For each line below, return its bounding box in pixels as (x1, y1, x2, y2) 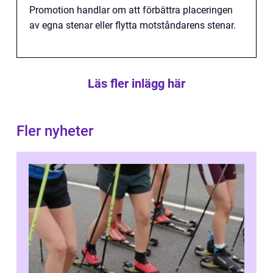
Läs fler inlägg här (88, 76, 185, 91)
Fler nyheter (16, 122, 93, 140)
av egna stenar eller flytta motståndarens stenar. (29, 19, 236, 32)
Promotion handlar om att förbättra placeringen (29, 4, 233, 16)
